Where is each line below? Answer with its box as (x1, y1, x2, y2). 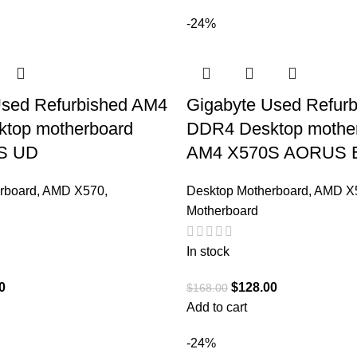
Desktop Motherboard (186, 183, 308, 198)
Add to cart (186, 300, 247, 314)
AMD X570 (42, 183, 104, 198)
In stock (186, 244, 229, 258)
